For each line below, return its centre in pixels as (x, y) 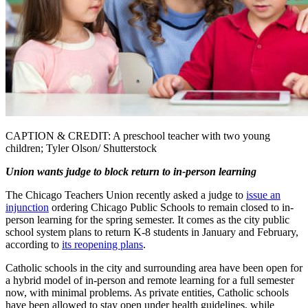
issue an (263, 195)
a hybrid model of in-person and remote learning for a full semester (150, 280)
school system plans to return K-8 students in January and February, (152, 232)
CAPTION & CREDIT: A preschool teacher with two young (138, 135)
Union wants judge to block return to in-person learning (131, 171)
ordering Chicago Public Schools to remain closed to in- (171, 207)
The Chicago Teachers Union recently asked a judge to (126, 195)
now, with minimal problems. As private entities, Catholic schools (147, 292)
